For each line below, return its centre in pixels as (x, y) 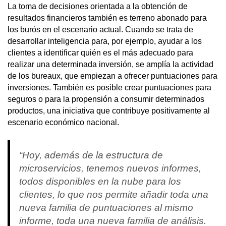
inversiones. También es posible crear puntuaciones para (109, 87)
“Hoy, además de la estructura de (91, 155)
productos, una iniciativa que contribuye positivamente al (109, 110)
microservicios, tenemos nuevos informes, (110, 168)
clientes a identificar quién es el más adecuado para (100, 52)
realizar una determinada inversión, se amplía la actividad (110, 64)
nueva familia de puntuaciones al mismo (106, 207)
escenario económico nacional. (63, 122)
